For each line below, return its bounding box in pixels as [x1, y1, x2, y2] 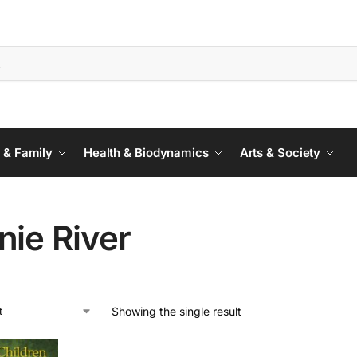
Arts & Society [239, 145, 321, 160]
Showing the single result [111, 304, 241, 318]
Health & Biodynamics [83, 145, 209, 160]
